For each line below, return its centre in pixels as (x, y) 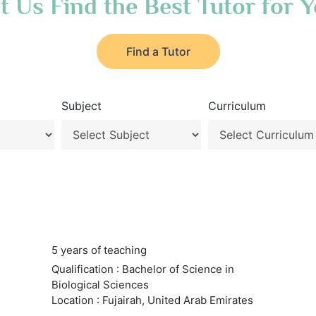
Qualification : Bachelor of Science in (142, 269)
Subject (81, 106)
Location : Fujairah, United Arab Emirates (152, 300)
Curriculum (237, 106)
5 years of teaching (99, 250)
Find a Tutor (158, 51)
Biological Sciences (100, 285)
